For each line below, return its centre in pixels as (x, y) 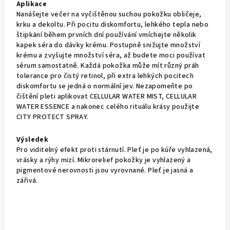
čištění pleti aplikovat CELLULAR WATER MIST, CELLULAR (107, 97)
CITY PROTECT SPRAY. (53, 117)
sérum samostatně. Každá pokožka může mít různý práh (108, 66)
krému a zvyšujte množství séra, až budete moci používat (111, 55)
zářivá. (27, 181)
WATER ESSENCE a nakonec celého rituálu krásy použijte (108, 107)
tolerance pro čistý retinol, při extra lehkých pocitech (105, 76)
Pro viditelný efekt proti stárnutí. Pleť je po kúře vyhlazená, (114, 150)
